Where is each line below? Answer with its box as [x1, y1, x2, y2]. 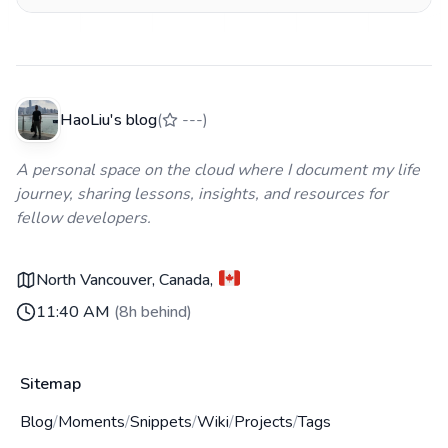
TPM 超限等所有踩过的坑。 [33, 37, 231, 59]
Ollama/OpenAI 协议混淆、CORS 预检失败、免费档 [33, 13, 400, 35]
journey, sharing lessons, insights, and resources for [16, 183, 388, 205]
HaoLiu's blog [60, 109, 157, 131]
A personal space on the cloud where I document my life [16, 159, 420, 181]
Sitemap [20, 373, 81, 395]
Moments [58, 411, 125, 433]
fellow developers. [16, 207, 151, 229]
